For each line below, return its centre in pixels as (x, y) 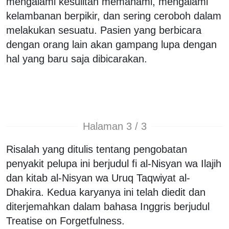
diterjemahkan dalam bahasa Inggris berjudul (108, 206)
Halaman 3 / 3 (114, 127)
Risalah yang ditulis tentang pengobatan (97, 149)
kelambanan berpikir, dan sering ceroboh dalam (114, 16)
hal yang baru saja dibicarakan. (77, 59)
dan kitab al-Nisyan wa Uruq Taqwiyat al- (98, 178)
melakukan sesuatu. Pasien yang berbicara (104, 30)
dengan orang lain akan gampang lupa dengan (111, 44)
